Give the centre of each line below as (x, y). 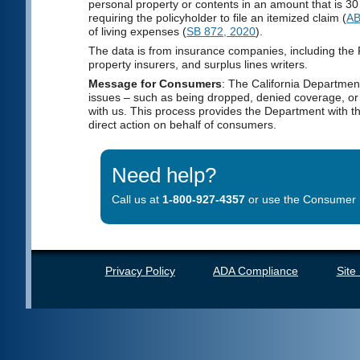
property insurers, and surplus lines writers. (198, 65)
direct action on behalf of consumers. (183, 125)
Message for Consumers (155, 84)
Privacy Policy (140, 271)
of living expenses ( (138, 31)
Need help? (164, 175)
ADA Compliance (256, 271)
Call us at (137, 200)
